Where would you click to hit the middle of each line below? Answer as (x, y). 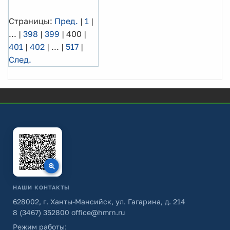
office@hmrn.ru (97, 212)
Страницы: (31, 21)
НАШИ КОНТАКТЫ (42, 187)
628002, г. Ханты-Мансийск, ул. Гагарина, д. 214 (99, 202)
